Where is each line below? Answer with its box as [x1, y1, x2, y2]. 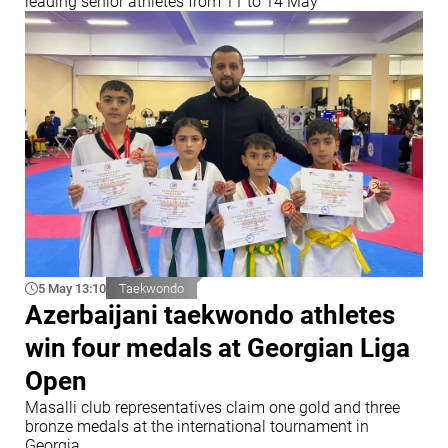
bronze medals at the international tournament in [25, 417, 369, 437]
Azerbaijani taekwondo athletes [25, 300, 395, 331]
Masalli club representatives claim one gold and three [25, 398, 400, 418]
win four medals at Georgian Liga [25, 333, 410, 364]
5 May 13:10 [38, 280, 106, 296]
